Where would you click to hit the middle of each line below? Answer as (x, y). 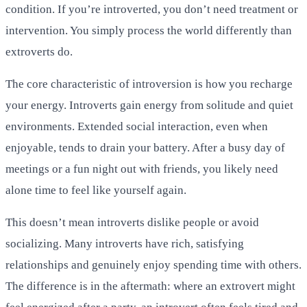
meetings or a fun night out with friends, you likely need (142, 169)
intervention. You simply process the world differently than (149, 30)
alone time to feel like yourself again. (96, 190)
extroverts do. (39, 51)
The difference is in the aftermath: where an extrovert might (150, 286)
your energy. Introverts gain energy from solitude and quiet (149, 105)
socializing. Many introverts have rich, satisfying (125, 243)
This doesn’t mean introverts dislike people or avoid (132, 222)
